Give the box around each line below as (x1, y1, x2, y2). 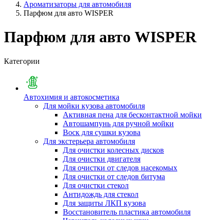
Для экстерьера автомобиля (43, 137, 135, 145)
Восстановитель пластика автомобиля (63, 207, 191, 216)
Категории (4, 56, 40, 65)
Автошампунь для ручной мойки (63, 119, 174, 128)
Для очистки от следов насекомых (63, 163, 177, 172)
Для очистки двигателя (63, 154, 140, 163)
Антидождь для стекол (63, 190, 138, 198)
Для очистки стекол (63, 181, 129, 190)
